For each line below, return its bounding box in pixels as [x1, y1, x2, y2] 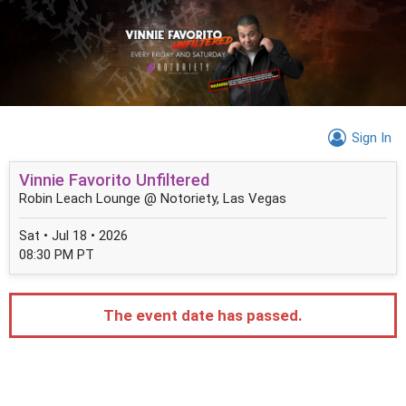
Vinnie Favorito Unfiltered [19, 169, 209, 189]
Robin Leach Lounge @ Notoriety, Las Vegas [19, 189, 286, 207]
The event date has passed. [103, 305, 303, 324]
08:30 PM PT [19, 246, 94, 263]
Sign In [352, 129, 392, 146]
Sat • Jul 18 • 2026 [19, 227, 128, 244]
